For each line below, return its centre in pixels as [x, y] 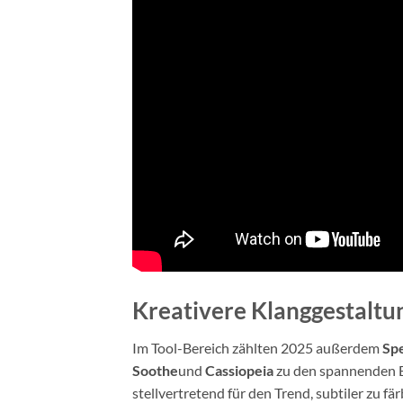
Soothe [155, 371]
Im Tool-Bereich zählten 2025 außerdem [257, 348]
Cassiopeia [239, 371]
